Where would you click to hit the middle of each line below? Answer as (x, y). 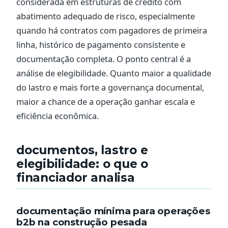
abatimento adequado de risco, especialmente (106, 16)
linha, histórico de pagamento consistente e (101, 45)
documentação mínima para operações (113, 211)
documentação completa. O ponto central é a (104, 59)
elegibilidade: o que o (82, 164)
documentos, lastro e (82, 150)
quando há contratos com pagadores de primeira (112, 31)
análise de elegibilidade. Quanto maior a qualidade (114, 73)
